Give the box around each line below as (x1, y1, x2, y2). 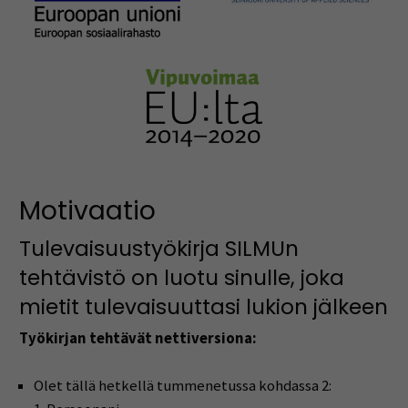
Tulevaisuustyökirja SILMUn (18, 234, 299, 264)
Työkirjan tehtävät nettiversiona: (18, 329, 257, 349)
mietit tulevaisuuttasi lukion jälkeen (18, 292, 388, 322)
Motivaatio (18, 191, 156, 229)
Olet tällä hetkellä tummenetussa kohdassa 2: (33, 376, 331, 396)
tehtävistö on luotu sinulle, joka (18, 263, 344, 293)
